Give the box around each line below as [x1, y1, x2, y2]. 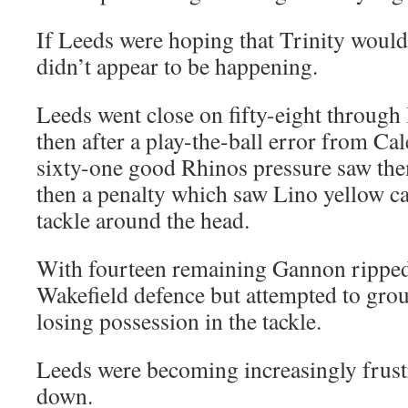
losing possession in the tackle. [36, 305, 321, 336]
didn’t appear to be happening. [36, 50, 318, 81]
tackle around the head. [36, 204, 250, 235]
